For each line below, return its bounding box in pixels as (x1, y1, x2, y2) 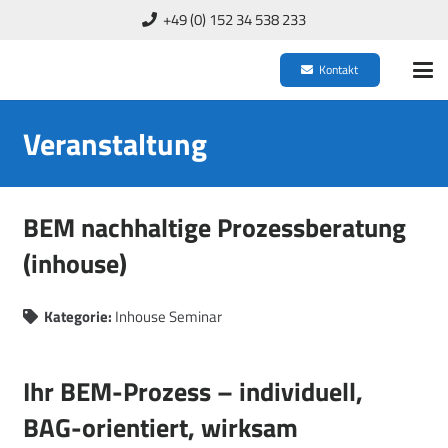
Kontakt (319, 60, 359, 79)
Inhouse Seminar (114, 305, 222, 328)
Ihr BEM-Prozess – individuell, (22, 372, 363, 411)
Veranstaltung (22, 120, 207, 167)
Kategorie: (43, 305, 112, 328)
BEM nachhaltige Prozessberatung (22, 207, 406, 247)
